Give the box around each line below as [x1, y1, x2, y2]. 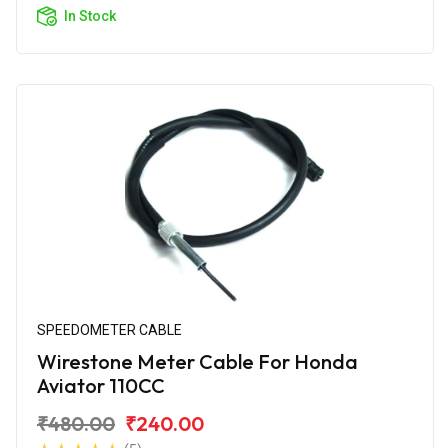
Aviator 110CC [37, 372, 165, 398]
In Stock [64, 7, 116, 24]
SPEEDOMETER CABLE [37, 321, 182, 338]
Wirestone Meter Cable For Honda [37, 348, 358, 374]
